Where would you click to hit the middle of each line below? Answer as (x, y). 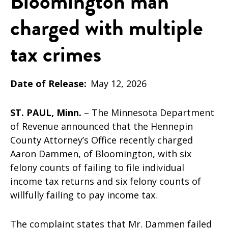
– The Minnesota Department (148, 112)
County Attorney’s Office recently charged (102, 140)
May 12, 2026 (118, 83)
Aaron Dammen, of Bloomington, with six (101, 153)
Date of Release (47, 83)
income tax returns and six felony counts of (106, 181)
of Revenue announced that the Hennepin (102, 126)
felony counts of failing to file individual (97, 167)
